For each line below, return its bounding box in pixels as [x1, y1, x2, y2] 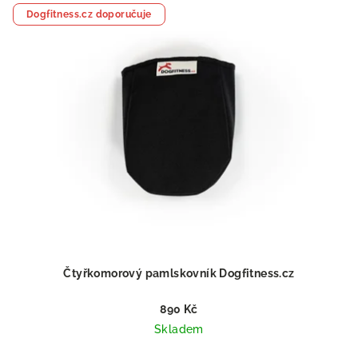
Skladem [154, 323, 204, 336]
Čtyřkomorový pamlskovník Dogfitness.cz [63, 267, 295, 280]
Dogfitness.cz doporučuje [26, 8, 152, 20]
